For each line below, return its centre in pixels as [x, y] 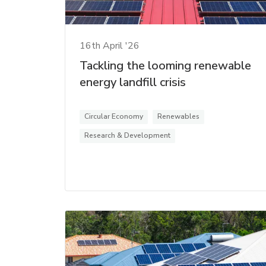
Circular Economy [114, 117]
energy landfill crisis [133, 83]
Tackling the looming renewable [165, 66]
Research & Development [127, 136]
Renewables [178, 117]
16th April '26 [110, 46]
